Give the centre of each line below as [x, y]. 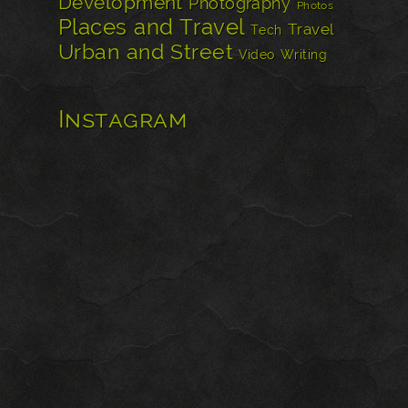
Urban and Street [146, 51]
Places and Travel [152, 26]
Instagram [123, 118]
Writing [304, 54]
